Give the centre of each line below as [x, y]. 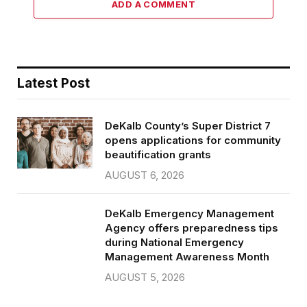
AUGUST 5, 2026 [145, 278]
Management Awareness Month [187, 257]
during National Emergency [174, 243]
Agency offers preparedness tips [192, 228]
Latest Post [53, 84]
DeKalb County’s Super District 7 [188, 126]
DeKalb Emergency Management [189, 214]
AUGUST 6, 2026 [145, 175]
